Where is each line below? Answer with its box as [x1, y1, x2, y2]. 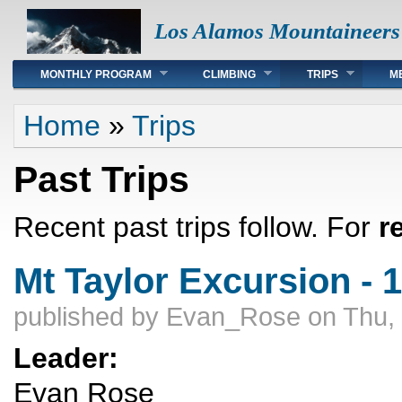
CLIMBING [203, 68, 256, 81]
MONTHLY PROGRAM [40, 68, 152, 81]
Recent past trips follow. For [13, 210, 379, 243]
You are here [13, 103, 121, 123]
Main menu [13, 58, 108, 78]
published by [13, 301, 166, 331]
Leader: [13, 341, 127, 374]
